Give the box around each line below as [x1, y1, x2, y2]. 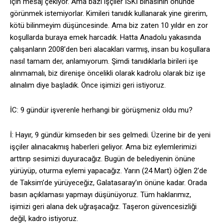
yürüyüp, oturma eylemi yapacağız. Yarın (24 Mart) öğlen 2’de [10, 166, 207, 176]
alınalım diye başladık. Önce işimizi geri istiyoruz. [10, 81, 166, 90]
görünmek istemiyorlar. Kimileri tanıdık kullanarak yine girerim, [10, 9, 208, 18]
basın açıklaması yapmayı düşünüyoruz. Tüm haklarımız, [10, 190, 191, 200]
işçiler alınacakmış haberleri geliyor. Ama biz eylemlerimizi [10, 142, 197, 152]
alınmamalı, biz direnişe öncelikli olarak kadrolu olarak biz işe [10, 69, 206, 78]
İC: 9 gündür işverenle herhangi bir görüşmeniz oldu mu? [10, 106, 193, 115]
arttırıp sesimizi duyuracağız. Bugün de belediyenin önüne [10, 154, 195, 164]
